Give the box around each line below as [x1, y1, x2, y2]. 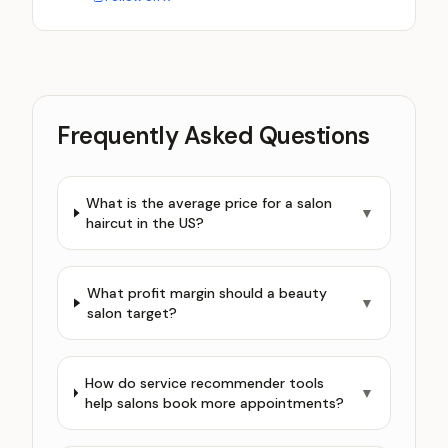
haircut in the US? [86, 214, 205, 232]
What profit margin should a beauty [86, 284, 327, 302]
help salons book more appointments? [84, 394, 344, 412]
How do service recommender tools [84, 374, 324, 392]
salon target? [86, 304, 177, 322]
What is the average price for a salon [86, 194, 333, 212]
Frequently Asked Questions [57, 120, 370, 151]
